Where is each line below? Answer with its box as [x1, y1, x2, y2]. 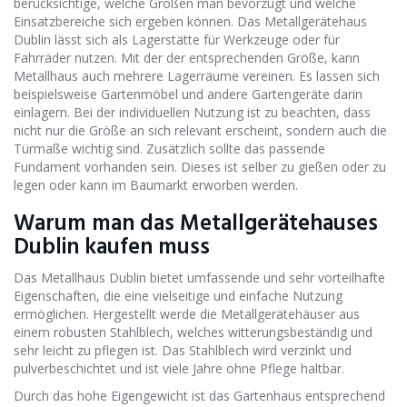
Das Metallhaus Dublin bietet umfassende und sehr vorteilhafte [14, 268, 385, 286]
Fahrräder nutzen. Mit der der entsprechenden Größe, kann [14, 48, 360, 66]
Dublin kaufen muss [14, 229, 210, 265]
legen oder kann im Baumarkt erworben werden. [14, 175, 298, 194]
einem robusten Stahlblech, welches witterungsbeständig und [14, 323, 372, 341]
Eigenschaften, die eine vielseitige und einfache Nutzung [14, 286, 342, 304]
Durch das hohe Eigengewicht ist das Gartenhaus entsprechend [14, 386, 385, 404]
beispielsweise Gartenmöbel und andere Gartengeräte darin [14, 84, 362, 103]
